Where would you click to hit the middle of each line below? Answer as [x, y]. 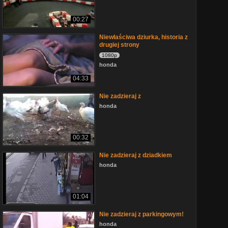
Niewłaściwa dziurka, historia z [144, 37]
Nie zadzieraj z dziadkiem [136, 155]
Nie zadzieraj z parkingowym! [141, 214]
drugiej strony [119, 45]
